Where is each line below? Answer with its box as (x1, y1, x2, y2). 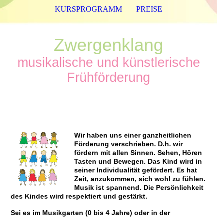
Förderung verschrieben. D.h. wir (74, 140, 183, 148)
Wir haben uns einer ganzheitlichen (74, 131, 191, 139)
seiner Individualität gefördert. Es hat (74, 166, 197, 174)
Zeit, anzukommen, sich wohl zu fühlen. (74, 175, 205, 183)
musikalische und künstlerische (17, 55, 200, 70)
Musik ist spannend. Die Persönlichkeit (74, 184, 203, 192)
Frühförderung (67, 70, 150, 85)
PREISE (136, 5, 162, 13)
